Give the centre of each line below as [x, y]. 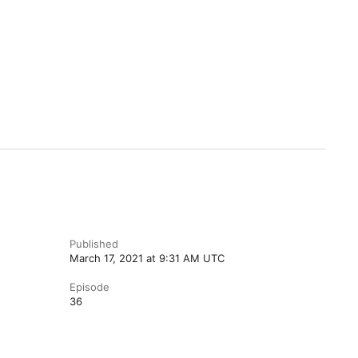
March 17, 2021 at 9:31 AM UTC [147, 258]
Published [93, 244]
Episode [89, 287]
